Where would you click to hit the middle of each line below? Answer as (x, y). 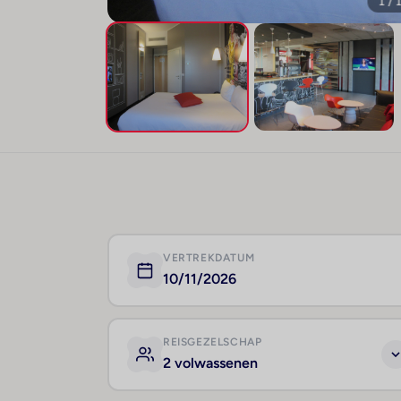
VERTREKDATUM (209, 258)
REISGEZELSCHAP (213, 342)
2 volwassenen (210, 363)
